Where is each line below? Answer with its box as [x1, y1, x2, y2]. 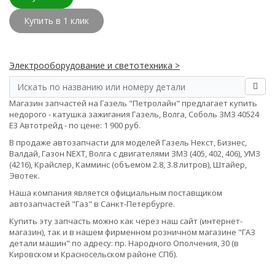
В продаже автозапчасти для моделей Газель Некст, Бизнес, [9, 137, 247, 148]
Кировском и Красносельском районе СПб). [9, 249, 177, 260]
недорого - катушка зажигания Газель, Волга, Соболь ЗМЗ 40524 [9, 109, 259, 120]
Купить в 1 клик [24, 15, 89, 26]
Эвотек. [9, 170, 40, 181]
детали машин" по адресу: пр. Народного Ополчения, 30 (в [9, 238, 239, 249]
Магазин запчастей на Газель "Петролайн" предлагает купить [9, 98, 257, 109]
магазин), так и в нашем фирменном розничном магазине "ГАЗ [9, 227, 255, 238]
